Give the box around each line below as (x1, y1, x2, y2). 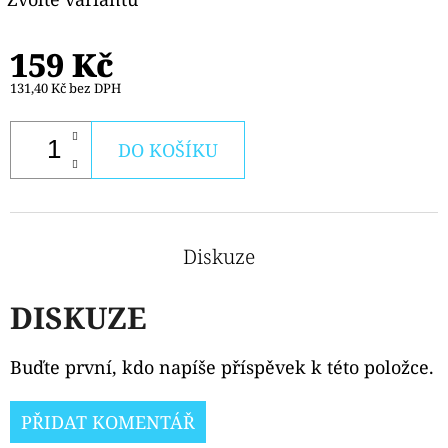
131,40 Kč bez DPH (10, 78, 121, 97)
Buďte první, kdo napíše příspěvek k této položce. (10, 354, 434, 379)
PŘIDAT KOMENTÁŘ (21, 409, 195, 434)
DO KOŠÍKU (118, 137, 218, 162)
